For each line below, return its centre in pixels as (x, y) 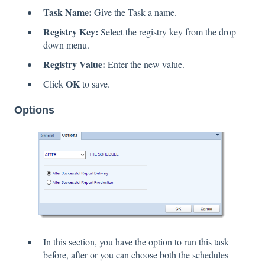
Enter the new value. (145, 64)
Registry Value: (74, 64)
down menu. (66, 44)
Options (34, 110)
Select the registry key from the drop (167, 31)
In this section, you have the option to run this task (136, 242)
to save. (95, 84)
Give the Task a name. (134, 12)
